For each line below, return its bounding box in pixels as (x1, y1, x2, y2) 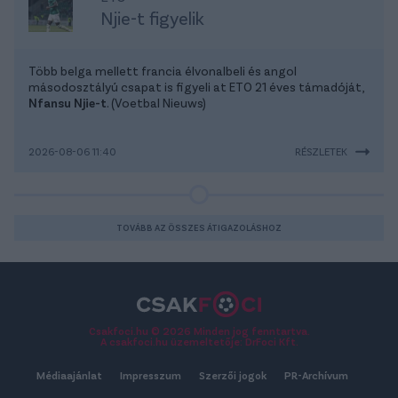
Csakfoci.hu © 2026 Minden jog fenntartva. (88, 323, 310, 337)
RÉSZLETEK (295, 144, 347, 157)
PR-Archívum (283, 368, 348, 381)
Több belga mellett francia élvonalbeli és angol (28, 62, 297, 78)
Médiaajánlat (36, 368, 102, 381)
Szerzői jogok (198, 368, 267, 381)
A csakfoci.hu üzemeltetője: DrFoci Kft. (99, 334, 298, 347)
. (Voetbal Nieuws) (107, 94, 206, 110)
